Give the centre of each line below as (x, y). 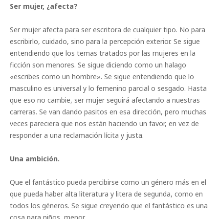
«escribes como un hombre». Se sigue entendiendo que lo (102, 77)
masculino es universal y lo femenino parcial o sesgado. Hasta (108, 88)
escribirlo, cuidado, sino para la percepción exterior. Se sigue (105, 42)
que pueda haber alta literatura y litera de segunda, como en (106, 194)
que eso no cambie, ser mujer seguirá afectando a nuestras (105, 100)
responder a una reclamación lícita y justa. (77, 135)
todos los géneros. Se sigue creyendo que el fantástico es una (109, 206)
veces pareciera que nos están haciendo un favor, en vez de (104, 124)
